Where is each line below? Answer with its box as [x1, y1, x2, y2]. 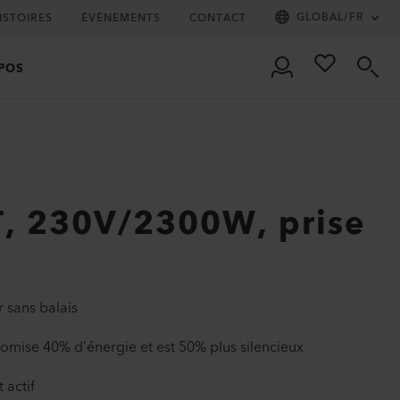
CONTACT [189, 8, 246, 28]
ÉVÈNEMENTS [81, 8, 161, 28]
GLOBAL [296, 8, 344, 27]
